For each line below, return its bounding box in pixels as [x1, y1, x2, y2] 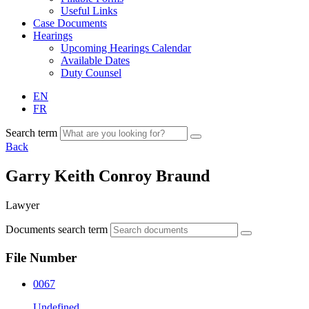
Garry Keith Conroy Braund [6, 166, 210, 185]
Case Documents [33, 17, 107, 29]
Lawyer [6, 199, 39, 211]
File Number [6, 250, 77, 265]
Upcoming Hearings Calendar [61, 42, 191, 54]
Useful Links [61, 5, 117, 17]
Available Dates [61, 54, 130, 66]
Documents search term [6, 223, 108, 235]
